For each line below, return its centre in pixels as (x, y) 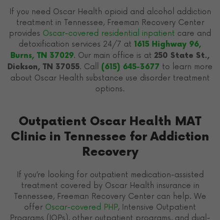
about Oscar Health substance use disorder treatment (110, 78)
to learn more (186, 67)
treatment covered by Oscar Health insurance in (110, 185)
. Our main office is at (114, 55)
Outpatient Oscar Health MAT (110, 121)
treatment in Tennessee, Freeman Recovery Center (110, 22)
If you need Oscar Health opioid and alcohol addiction (110, 12)
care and (194, 33)
